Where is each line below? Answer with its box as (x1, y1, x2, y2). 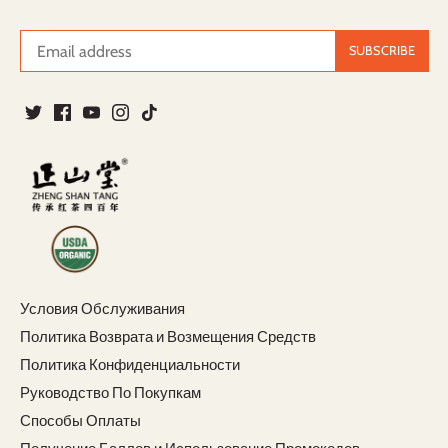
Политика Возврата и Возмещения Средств (20, 328, 316, 347)
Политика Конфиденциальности (20, 356, 240, 375)
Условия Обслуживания (20, 300, 185, 319)
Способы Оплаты (20, 412, 141, 431)
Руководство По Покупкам (20, 384, 201, 403)
